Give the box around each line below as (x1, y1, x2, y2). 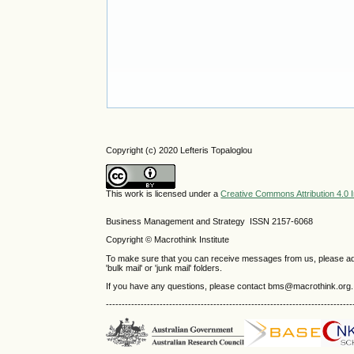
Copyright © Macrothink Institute (106, 235, 232, 245)
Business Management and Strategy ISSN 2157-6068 (106, 217, 314, 227)
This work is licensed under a (106, 188, 221, 198)
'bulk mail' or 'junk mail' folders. (106, 262, 223, 273)
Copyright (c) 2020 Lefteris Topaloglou (106, 145, 253, 155)
